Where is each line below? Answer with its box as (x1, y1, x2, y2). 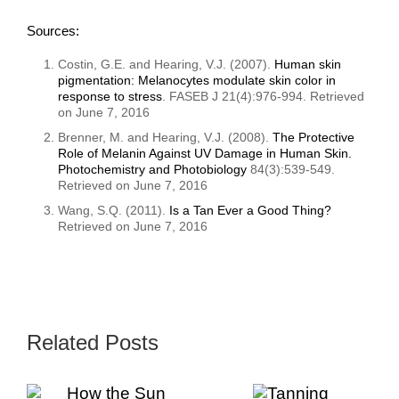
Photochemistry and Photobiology (58, 162, 247, 177)
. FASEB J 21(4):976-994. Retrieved (162, 89, 364, 104)
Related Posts (27, 330, 159, 355)
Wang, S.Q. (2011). (58, 203, 169, 218)
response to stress (58, 89, 162, 104)
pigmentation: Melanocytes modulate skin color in (58, 73, 336, 88)
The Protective (273, 130, 354, 145)
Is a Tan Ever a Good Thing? (169, 203, 331, 218)
